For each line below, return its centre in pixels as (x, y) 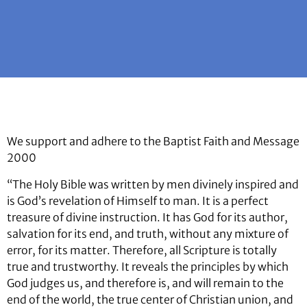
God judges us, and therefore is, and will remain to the (145, 283)
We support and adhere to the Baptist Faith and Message (153, 142)
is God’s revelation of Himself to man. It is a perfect (138, 200)
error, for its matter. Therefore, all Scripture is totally (142, 250)
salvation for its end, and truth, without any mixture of (148, 233)
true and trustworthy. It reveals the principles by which (148, 266)
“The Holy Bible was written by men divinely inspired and (153, 184)
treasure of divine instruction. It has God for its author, (147, 217)
